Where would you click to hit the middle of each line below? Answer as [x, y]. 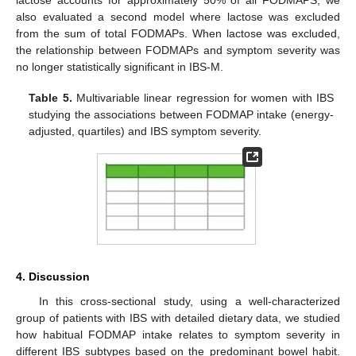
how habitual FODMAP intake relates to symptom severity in [178, 335]
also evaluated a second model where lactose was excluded [178, 17]
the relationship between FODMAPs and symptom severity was [178, 50]
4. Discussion [53, 277]
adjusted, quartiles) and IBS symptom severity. [145, 131]
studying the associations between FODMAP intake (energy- [181, 114]
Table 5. [50, 97]
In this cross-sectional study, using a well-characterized [189, 302]
